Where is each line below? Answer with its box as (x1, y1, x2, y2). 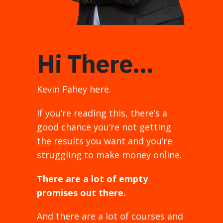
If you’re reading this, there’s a (37, 107, 167, 119)
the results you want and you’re (37, 134, 172, 147)
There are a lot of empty (37, 172, 148, 185)
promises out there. (37, 186, 126, 199)
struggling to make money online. (37, 148, 182, 161)
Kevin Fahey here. (37, 83, 111, 95)
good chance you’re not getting (37, 120, 171, 133)
